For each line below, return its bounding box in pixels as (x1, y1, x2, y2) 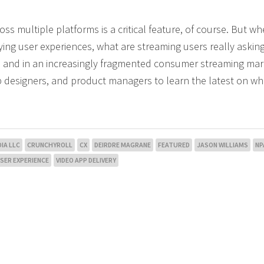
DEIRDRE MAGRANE (94, 140, 151, 149)
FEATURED (158, 140, 190, 149)
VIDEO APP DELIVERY (56, 156, 116, 164)
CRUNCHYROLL (27, 140, 72, 149)
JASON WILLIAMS (197, 140, 248, 149)
